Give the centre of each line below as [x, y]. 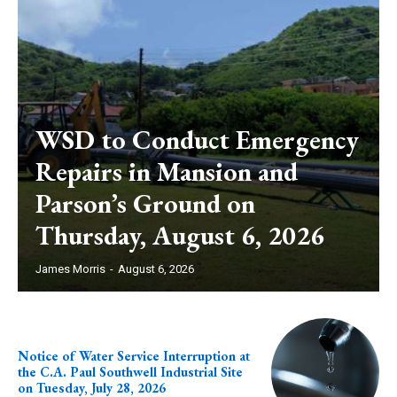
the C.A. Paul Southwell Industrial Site [130, 372]
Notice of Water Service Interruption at [134, 356]
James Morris [70, 269]
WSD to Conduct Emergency [197, 140]
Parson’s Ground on [145, 204]
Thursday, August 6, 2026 [180, 236]
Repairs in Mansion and [167, 172]
